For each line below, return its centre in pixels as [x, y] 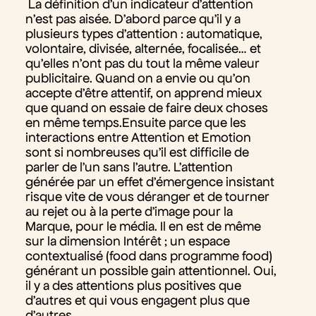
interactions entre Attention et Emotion [138, 137]
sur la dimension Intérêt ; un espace [127, 241]
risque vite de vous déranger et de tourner [147, 196]
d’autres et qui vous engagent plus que [137, 300]
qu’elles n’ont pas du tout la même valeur [142, 63]
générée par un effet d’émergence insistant [150, 181]
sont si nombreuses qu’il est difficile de [137, 152]
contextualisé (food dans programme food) [148, 255]
